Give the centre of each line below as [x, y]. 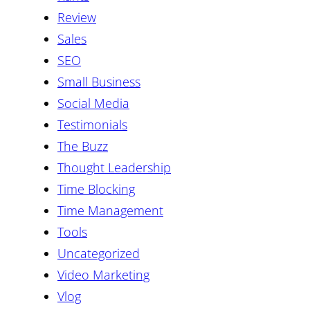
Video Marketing [103, 274]
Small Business [99, 81]
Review [77, 17]
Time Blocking [96, 189]
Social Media [93, 103]
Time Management [110, 210]
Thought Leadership [114, 167]
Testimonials [92, 124]
